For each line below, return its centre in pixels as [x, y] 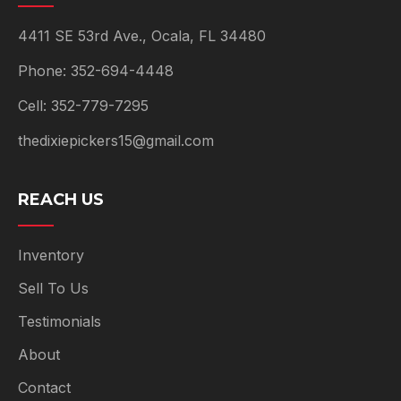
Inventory [51, 255]
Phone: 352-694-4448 [96, 70]
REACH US [61, 199]
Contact [44, 387]
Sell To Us [53, 288]
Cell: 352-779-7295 [83, 105]
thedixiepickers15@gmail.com [116, 140]
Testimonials [60, 321]
